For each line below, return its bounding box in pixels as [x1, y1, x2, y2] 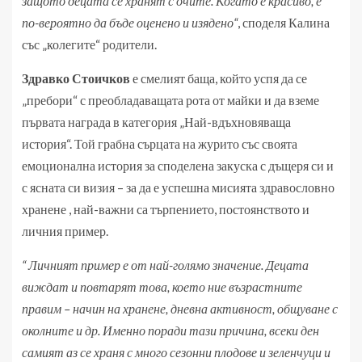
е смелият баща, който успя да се [130, 70, 307, 86]
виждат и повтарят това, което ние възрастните [22, 279, 302, 295]
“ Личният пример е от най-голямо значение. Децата [22, 257, 309, 273]
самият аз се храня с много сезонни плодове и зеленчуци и [22, 344, 330, 360]
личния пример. [22, 223, 108, 239]
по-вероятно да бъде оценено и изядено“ [22, 15, 238, 31]
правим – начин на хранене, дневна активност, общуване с [22, 301, 338, 317]
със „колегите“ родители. [22, 36, 157, 53]
